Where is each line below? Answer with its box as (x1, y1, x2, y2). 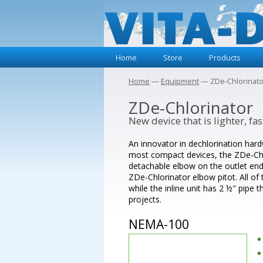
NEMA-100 (129, 216, 189, 233)
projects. (129, 194, 161, 205)
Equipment (161, 76, 199, 87)
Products (209, 53, 241, 63)
